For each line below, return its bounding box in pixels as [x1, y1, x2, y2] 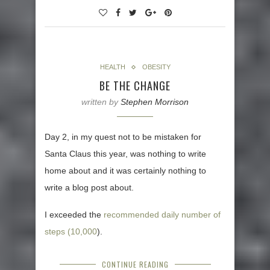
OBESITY [142, 63, 171, 71]
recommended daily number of [104, 210, 221, 220]
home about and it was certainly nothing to [45, 166, 206, 176]
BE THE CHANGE [99, 78, 171, 94]
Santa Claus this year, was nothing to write [45, 149, 206, 159]
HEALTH [99, 63, 125, 71]
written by [81, 97, 121, 107]
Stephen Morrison [121, 97, 189, 107]
